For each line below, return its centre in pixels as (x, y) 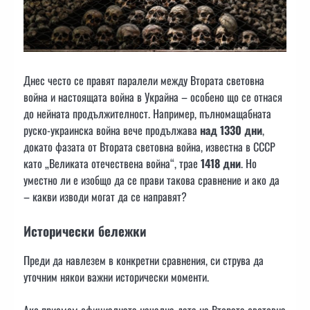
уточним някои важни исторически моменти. (116, 277)
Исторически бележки (85, 231)
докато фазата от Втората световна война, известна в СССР (149, 147)
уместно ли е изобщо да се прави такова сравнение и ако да (152, 180)
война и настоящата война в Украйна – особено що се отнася (153, 97)
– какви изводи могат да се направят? (105, 197)
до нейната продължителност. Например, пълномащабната (147, 114)
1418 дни (221, 164)
